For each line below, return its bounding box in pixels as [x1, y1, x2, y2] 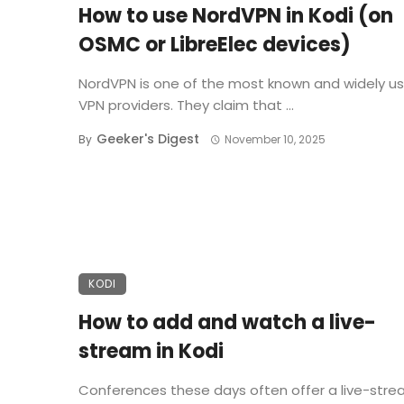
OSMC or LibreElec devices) [78, 31, 351, 60]
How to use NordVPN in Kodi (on [78, 2, 393, 31]
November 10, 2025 [224, 132, 326, 148]
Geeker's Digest [96, 130, 199, 149]
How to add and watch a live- [78, 308, 376, 337]
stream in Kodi [78, 337, 224, 366]
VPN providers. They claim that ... [78, 96, 294, 115]
